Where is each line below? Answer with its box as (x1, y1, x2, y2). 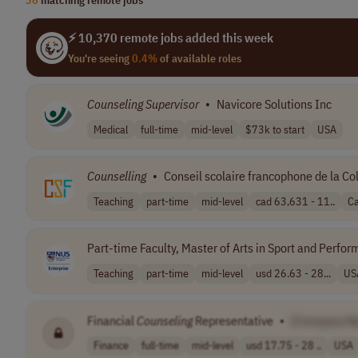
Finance (93, 338, 129, 353)
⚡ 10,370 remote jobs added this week (68, 30, 273, 46)
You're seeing (68, 51, 132, 66)
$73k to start (245, 121, 304, 137)
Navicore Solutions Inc (217, 96, 332, 112)
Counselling (87, 168, 146, 185)
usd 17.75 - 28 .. (246, 338, 321, 353)
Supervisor (145, 96, 199, 112)
